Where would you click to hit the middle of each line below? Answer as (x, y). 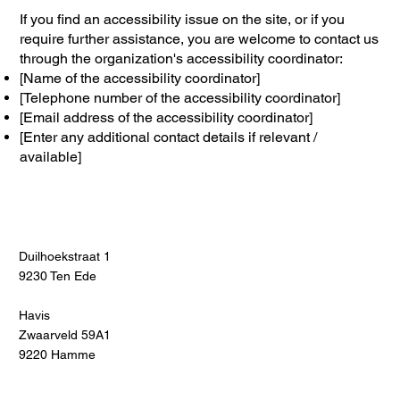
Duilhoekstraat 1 (64, 256)
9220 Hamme (57, 354)
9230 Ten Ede (57, 275)
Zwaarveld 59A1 (64, 334)
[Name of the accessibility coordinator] (140, 79)
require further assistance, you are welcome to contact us (200, 39)
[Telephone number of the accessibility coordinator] (180, 98)
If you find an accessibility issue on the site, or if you (183, 20)
